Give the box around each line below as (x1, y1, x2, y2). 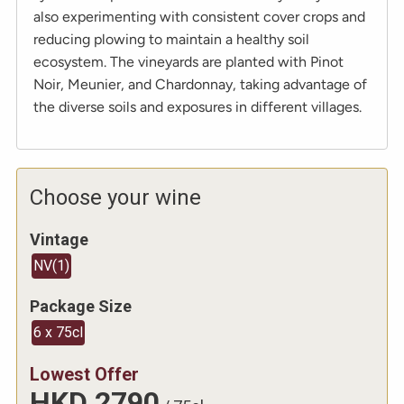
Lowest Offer (30, 363, 139, 385)
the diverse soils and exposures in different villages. (33, 97, 362, 115)
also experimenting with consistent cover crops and (33, 7, 365, 25)
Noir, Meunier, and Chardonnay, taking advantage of (33, 75, 367, 93)
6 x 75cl (33, 323, 83, 341)
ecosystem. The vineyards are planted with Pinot (33, 52, 344, 70)
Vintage (30, 229, 88, 249)
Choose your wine (30, 184, 201, 210)
